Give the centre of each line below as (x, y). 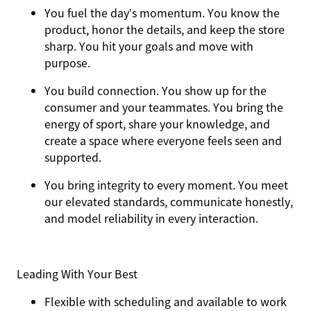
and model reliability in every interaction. (153, 218)
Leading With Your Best (77, 274)
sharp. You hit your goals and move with (149, 46)
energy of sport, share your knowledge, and (157, 124)
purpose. (69, 62)
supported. (74, 157)
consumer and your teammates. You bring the (164, 107)
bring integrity (104, 185)
